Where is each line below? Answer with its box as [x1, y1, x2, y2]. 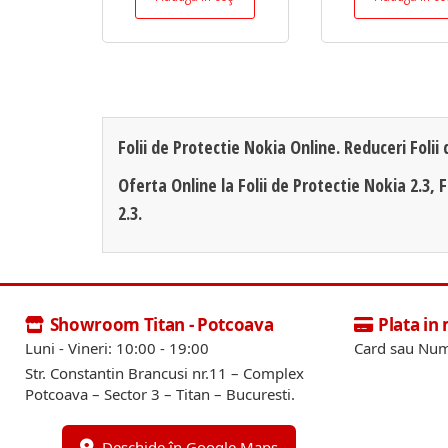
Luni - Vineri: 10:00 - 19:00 [25, 337, 209, 358]
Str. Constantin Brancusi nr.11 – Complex [25, 362, 304, 383]
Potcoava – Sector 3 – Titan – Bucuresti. [25, 383, 295, 404]
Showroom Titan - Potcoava [49, 312, 274, 336]
